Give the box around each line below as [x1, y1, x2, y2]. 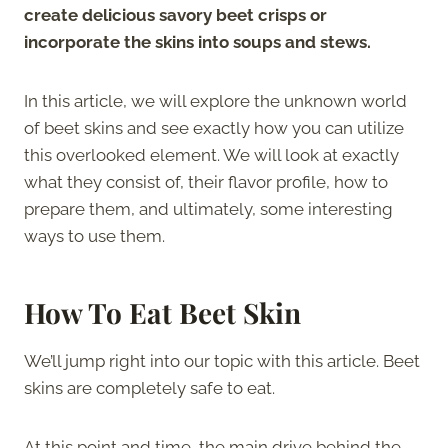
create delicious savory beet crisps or [24, 4, 327, 25]
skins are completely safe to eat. [24, 377, 275, 398]
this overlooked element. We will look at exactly [24, 144, 399, 165]
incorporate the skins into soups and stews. [24, 31, 371, 52]
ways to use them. [24, 225, 165, 246]
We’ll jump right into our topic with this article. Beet [24, 350, 420, 371]
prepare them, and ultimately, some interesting [24, 198, 393, 219]
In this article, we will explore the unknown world [24, 90, 407, 111]
